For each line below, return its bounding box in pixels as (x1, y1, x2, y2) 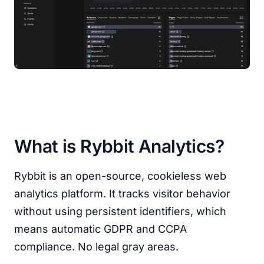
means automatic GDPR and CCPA (14, 223, 187, 235)
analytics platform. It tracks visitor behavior (14, 187, 230, 200)
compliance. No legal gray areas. (14, 240, 179, 253)
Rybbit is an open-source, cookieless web (14, 170, 226, 182)
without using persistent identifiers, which (14, 205, 226, 217)
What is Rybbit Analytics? (14, 136, 224, 157)
